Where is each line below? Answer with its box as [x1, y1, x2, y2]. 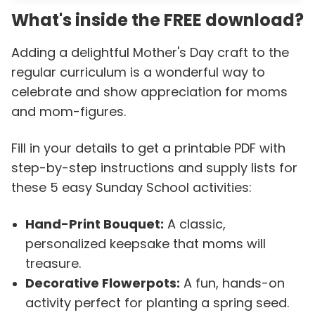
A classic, [164, 214, 226, 233]
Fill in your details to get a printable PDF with [11, 139, 285, 157]
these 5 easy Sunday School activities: [11, 178, 252, 196]
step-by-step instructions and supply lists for [11, 158, 297, 176]
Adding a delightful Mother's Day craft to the [11, 43, 289, 61]
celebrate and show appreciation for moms [11, 82, 288, 101]
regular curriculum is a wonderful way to [11, 63, 265, 81]
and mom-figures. [11, 102, 126, 120]
